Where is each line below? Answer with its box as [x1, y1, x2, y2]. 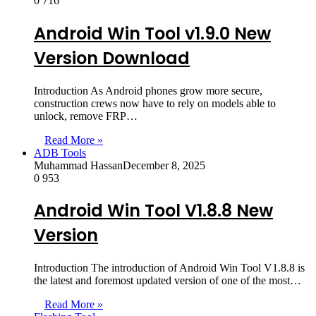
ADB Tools [34, 146, 86, 159]
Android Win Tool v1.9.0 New [34, 21, 271, 45]
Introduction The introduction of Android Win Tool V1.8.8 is [34, 262, 305, 274]
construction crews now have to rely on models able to [34, 97, 276, 109]
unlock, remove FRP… [34, 109, 138, 122]
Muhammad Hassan [34, 159, 123, 171]
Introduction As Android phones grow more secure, [34, 84, 262, 97]
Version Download [34, 46, 190, 70]
